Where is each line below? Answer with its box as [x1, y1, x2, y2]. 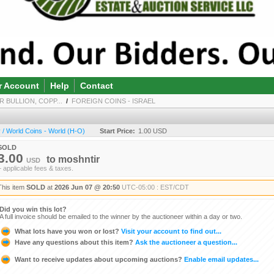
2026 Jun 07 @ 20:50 [54, 183, 120, 191]
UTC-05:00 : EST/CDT [122, 183, 189, 191]
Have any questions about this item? [15, 238, 133, 246]
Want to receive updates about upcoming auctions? [15, 255, 182, 263]
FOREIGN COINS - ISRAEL [72, 97, 155, 105]
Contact [80, 80, 113, 91]
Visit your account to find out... [119, 227, 221, 235]
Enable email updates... [182, 255, 259, 263]
